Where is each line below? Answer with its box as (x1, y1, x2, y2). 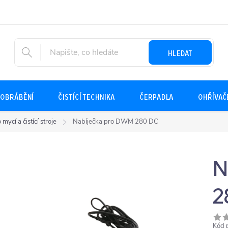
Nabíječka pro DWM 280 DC (73, 117, 158, 126)
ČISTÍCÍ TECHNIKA (58, 91, 116, 102)
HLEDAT (168, 47, 193, 58)
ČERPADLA (139, 91, 174, 102)
